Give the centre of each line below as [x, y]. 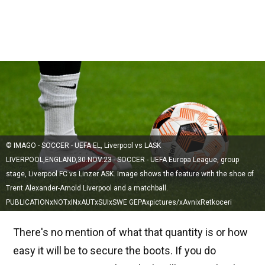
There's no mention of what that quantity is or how [130, 232]
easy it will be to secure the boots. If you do [114, 251]
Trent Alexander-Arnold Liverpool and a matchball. [87, 188]
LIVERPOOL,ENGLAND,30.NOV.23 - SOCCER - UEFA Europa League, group [122, 160]
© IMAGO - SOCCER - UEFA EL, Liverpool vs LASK [83, 146]
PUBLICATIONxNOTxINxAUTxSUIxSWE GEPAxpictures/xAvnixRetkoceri [119, 203]
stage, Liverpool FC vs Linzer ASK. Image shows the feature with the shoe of [130, 174]
